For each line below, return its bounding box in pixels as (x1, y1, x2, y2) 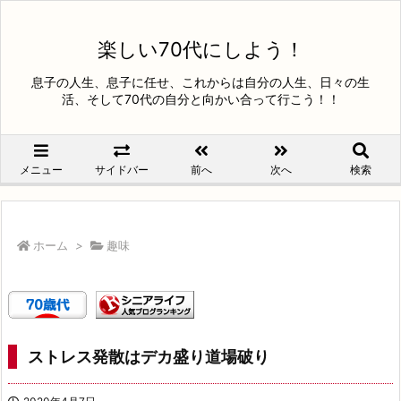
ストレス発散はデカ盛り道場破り (28, 347, 269, 367)
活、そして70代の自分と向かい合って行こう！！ (61, 91, 340, 107)
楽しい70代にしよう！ (97, 38, 304, 61)
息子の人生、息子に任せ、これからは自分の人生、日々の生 (31, 74, 370, 90)
